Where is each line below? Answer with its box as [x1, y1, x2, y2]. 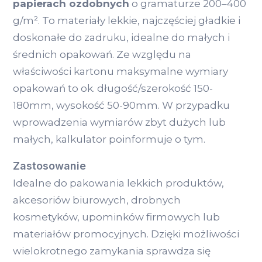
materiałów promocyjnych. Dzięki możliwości [13, 228, 239, 240]
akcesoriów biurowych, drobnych [13, 194, 181, 206]
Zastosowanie [13, 160, 86, 173]
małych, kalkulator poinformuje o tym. [13, 133, 210, 146]
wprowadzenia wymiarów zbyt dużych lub [13, 116, 226, 129]
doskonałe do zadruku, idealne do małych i [13, 32, 230, 44]
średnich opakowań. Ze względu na [13, 49, 191, 61]
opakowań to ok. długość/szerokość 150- [13, 82, 213, 95]
